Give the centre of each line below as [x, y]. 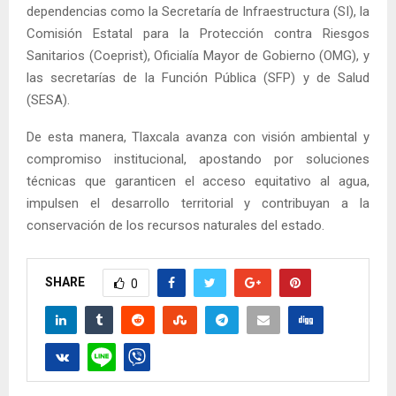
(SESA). [48, 100]
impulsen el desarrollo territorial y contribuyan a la [198, 204]
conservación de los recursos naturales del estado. [175, 226]
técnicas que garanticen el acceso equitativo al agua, [198, 182]
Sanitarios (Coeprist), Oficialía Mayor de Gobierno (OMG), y [198, 56]
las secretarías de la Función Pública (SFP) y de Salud [198, 78]
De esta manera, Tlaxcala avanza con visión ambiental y [198, 137]
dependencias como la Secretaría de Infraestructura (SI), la [198, 12]
